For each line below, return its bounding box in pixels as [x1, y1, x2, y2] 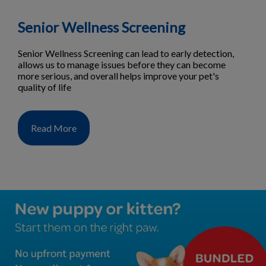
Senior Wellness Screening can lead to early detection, [18, 47, 234, 59]
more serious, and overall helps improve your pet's [18, 70, 219, 82]
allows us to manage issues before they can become [18, 59, 226, 71]
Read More [31, 122, 77, 134]
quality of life [18, 81, 71, 93]
